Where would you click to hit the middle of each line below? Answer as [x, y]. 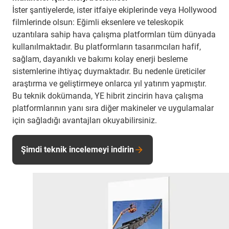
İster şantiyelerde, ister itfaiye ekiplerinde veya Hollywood [114, 10]
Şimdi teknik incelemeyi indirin [77, 150]
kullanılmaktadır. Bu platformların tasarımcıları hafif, [107, 47]
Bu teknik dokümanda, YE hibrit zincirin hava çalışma [108, 96]
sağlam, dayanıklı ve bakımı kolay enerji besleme [100, 59]
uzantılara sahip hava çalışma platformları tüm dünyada [114, 35]
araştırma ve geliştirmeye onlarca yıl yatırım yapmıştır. [109, 84]
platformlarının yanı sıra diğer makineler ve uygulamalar [113, 108]
